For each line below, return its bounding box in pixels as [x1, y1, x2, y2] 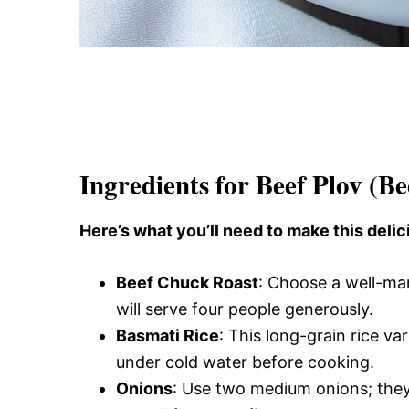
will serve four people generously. [116, 299, 373, 319]
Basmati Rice [116, 326, 219, 345]
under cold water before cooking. [116, 352, 374, 372]
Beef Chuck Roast [116, 273, 258, 292]
